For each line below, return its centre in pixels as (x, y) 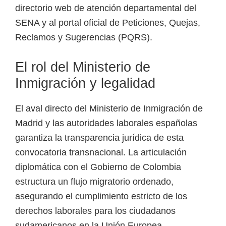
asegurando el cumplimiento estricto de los (101, 196)
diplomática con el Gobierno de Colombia (98, 167)
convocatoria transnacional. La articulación (101, 152)
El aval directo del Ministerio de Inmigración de (109, 108)
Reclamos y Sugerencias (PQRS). (84, 37)
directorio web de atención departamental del (106, 8)
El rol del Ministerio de (83, 67)
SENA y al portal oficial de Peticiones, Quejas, (108, 22)
